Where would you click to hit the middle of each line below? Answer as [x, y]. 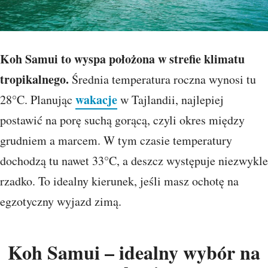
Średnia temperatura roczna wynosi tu [164, 80]
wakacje [96, 100]
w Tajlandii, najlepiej [170, 100]
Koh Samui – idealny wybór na [134, 252]
